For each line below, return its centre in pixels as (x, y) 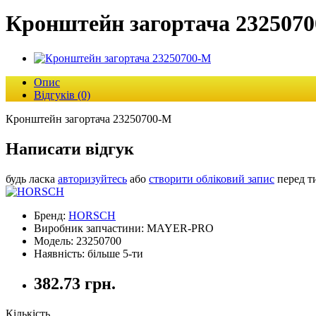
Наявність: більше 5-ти (89, 253)
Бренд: (51, 215)
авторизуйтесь (92, 178)
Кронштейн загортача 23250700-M (89, 119)
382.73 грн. (75, 283)
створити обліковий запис (212, 178)
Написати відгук (70, 148)
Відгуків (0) (62, 95)
